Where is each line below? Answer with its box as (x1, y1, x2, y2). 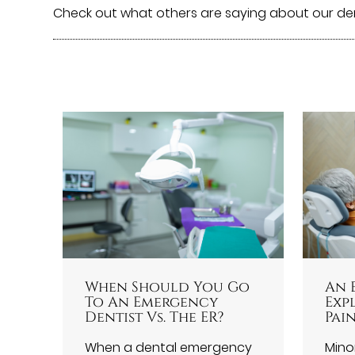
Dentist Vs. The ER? (85, 308, 224, 327)
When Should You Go (85, 278, 250, 297)
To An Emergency (85, 293, 219, 312)
